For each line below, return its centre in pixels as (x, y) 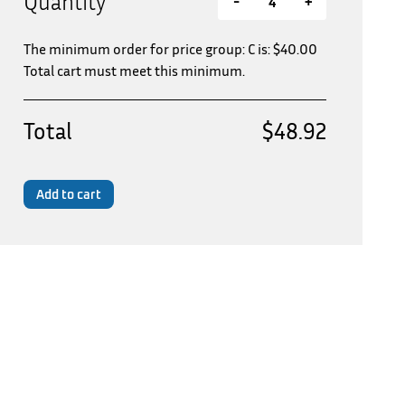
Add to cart (69, 194)
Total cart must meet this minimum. (134, 71)
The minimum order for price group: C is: (148, 49)
